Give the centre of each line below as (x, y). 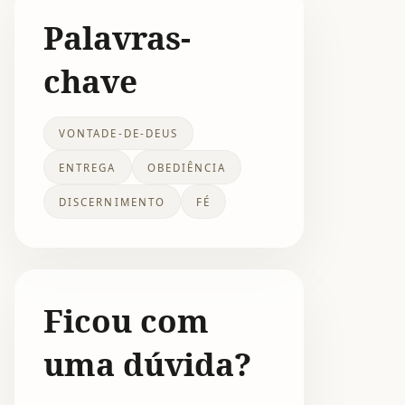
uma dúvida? (147, 363)
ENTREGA (88, 167)
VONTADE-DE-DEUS (119, 134)
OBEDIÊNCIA (187, 167)
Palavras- (117, 37)
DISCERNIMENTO (112, 202)
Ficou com (126, 320)
